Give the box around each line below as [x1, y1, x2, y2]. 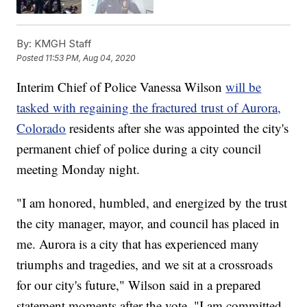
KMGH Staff [32, 37, 93, 51]
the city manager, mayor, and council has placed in [16, 214, 280, 232]
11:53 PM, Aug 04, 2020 [45, 53, 136, 64]
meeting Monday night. [16, 160, 140, 178]
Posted [16, 53, 46, 64]
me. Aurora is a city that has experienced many [16, 235, 260, 253]
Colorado [16, 119, 66, 137]
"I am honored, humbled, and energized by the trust [16, 194, 288, 212]
